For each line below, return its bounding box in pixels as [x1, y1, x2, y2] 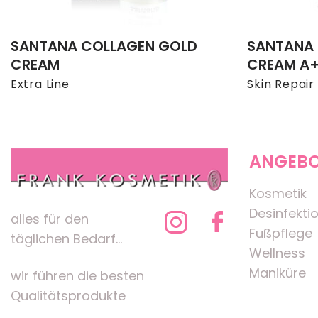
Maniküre [249, 264, 306, 283]
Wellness [249, 244, 305, 263]
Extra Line [10, 76, 70, 93]
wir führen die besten [11, 266, 144, 285]
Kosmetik [249, 185, 307, 203]
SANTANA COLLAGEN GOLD [10, 36, 197, 57]
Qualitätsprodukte [11, 286, 126, 305]
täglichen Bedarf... [11, 230, 122, 248]
